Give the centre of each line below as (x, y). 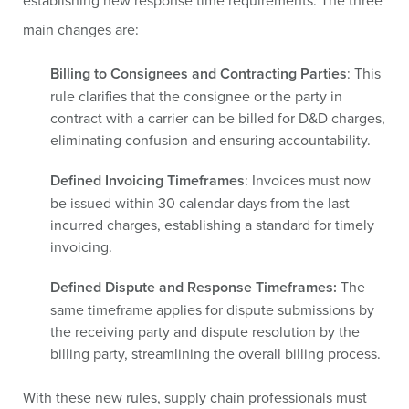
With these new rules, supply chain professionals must (195, 397)
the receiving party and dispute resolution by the (205, 331)
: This (364, 73)
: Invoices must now (308, 180)
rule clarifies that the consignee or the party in (196, 96)
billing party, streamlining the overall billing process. (215, 353)
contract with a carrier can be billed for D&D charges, (218, 118)
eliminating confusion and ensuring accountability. (210, 140)
